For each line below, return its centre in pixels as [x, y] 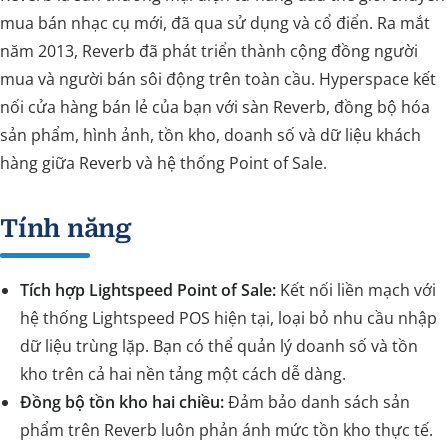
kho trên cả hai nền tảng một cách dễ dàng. [183, 373]
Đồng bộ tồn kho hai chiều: [122, 401]
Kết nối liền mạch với [356, 289]
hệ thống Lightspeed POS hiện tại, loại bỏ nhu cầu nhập [228, 317]
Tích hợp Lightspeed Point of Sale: [148, 289]
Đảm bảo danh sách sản [317, 401]
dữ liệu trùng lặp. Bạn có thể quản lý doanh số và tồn [219, 345]
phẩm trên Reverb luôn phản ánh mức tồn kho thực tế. [226, 429]
